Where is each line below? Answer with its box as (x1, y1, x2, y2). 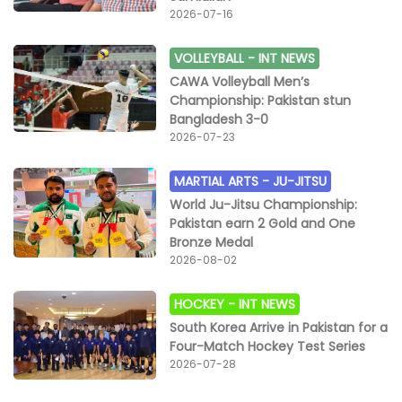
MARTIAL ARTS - (174, 171, 274, 190)
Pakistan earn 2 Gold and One (170, 214, 356, 232)
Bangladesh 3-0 (170, 109, 269, 128)
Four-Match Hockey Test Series (170, 336, 366, 355)
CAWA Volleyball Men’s (170, 72, 310, 91)
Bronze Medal (170, 232, 254, 251)
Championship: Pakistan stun (170, 91, 352, 109)
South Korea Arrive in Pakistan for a (170, 318, 389, 336)
